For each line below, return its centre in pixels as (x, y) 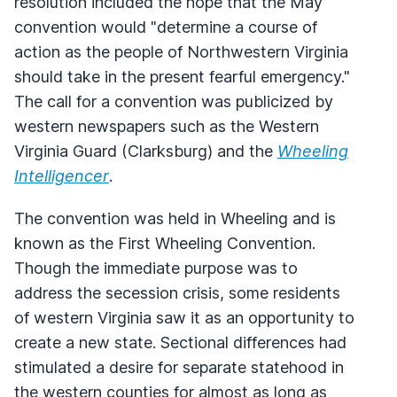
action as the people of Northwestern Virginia (181, 51)
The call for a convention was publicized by (174, 101)
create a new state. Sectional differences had (180, 342)
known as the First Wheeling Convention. (165, 243)
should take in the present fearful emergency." (182, 76)
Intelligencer (62, 175)
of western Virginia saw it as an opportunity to (184, 317)
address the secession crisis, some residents (177, 292)
